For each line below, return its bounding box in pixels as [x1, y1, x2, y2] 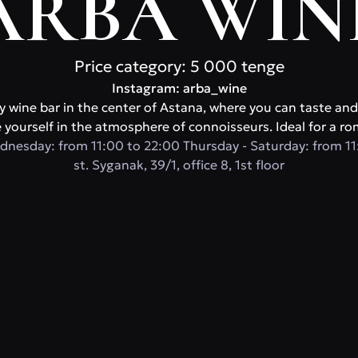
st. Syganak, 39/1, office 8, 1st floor [74, 157, 284, 173]
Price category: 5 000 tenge [74, 56, 284, 77]
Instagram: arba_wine [111, 80, 247, 96]
